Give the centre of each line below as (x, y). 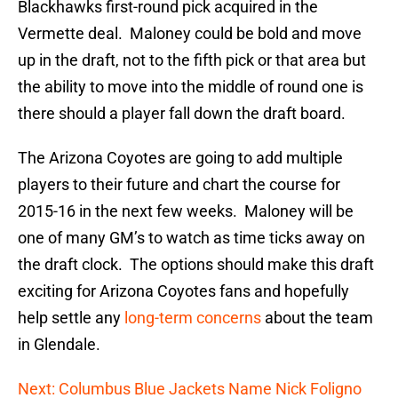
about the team (317, 318)
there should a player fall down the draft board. (182, 114)
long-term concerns (193, 318)
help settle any (71, 318)
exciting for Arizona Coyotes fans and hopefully (183, 291)
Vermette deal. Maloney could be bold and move (190, 34)
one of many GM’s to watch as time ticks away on (191, 238)
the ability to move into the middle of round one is (191, 87)
